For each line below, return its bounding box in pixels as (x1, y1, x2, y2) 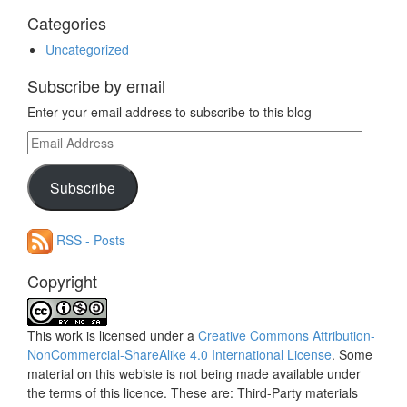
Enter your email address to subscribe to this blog (27, 103, 312, 122)
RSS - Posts (53, 230, 125, 249)
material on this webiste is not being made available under (27, 364, 361, 383)
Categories (27, 11, 106, 35)
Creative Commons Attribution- (198, 326, 375, 345)
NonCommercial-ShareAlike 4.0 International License (27, 345, 332, 364)
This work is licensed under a (27, 326, 198, 345)
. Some (332, 345, 372, 364)
